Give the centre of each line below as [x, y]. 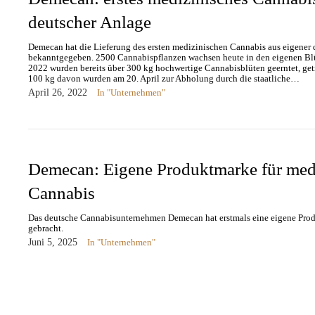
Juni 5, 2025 [53, 242]
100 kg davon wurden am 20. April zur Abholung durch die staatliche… [164, 78]
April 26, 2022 [58, 92]
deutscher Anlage [90, 22]
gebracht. [46, 228]
